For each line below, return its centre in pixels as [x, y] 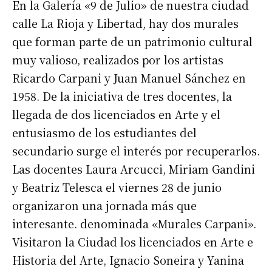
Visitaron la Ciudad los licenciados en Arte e [133, 242]
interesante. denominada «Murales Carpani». [134, 224]
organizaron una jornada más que [104, 206]
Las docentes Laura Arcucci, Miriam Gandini [134, 169]
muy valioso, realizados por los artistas [118, 60]
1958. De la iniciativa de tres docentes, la [122, 96]
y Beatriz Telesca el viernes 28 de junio [117, 187]
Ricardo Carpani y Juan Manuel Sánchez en [129, 78]
